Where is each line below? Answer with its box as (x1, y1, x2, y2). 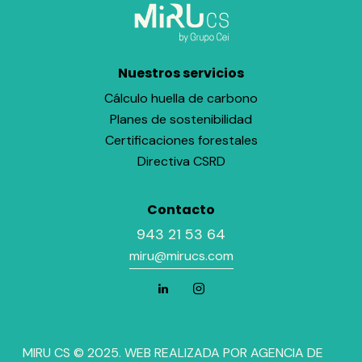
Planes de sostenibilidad (110, 110, 252, 128)
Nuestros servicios (118, 64, 244, 83)
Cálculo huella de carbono (104, 89, 258, 107)
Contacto (147, 200, 215, 220)
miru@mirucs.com (128, 246, 234, 264)
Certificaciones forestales (104, 131, 258, 149)
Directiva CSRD (137, 152, 225, 170)
